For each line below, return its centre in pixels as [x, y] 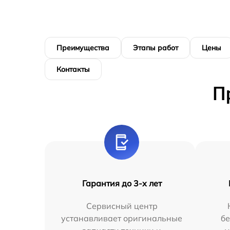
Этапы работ [156, 48]
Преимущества [83, 48]
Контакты [73, 69]
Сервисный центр [122, 206]
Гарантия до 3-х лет [122, 183]
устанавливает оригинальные [122, 218]
